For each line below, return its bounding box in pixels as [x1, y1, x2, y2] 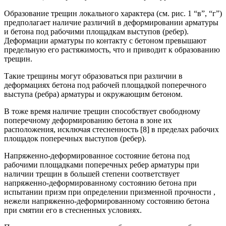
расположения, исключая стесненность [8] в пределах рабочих [4, 125, 219, 134]
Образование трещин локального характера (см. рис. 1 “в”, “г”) [4, 9, 222, 18]
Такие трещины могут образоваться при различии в [4, 71, 183, 80]
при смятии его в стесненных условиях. [4, 205, 142, 214]
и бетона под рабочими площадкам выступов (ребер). [4, 27, 189, 36]
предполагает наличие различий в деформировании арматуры [4, 18, 218, 27]
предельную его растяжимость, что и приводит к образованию [4, 45, 220, 54]
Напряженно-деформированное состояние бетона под [4, 151, 190, 160]
